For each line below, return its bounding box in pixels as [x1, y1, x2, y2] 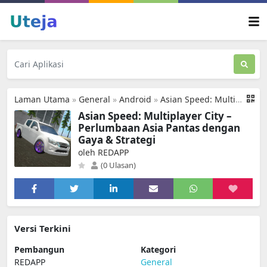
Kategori [141, 244, 176, 255]
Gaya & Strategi [78, 133, 156, 147]
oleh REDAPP [78, 147, 129, 158]
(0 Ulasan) [99, 160, 136, 170]
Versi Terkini [14, 222, 71, 234]
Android [119, 94, 151, 105]
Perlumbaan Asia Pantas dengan [78, 121, 240, 135]
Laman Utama [14, 94, 70, 105]
